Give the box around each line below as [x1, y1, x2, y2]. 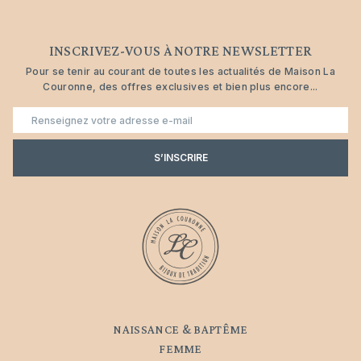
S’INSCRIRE [153, 151, 208, 164]
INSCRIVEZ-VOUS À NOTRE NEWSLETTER [48, 43, 313, 59]
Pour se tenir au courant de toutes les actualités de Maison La [26, 65, 335, 77]
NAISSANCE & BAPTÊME [113, 322, 248, 336]
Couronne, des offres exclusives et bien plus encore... [43, 81, 318, 93]
